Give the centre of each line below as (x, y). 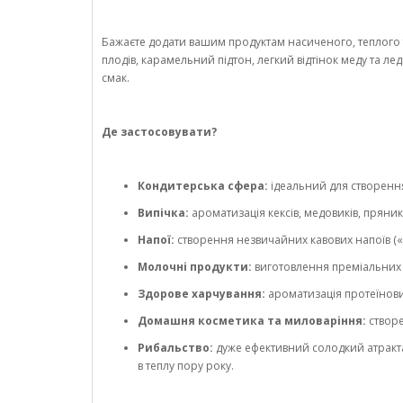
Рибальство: (175, 348)
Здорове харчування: (201, 294)
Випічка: (163, 213)
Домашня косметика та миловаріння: (252, 321)
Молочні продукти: (195, 267)
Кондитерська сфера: (203, 186)
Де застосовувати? (159, 132)
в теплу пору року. (186, 366)
